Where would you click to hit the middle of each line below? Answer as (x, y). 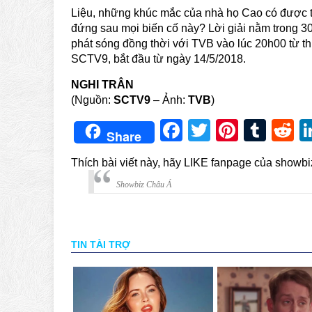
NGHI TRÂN (102, 85)
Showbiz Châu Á (144, 185)
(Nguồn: (92, 100)
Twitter (243, 130)
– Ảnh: (169, 100)
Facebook (232, 130)
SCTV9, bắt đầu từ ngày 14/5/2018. (158, 59)
